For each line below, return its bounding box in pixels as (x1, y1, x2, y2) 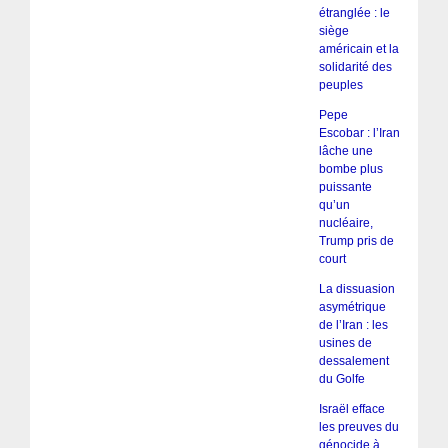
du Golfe (318, 372, 365, 387)
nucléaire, (318, 216, 373, 231)
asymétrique (318, 300, 386, 315)
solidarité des (318, 60, 392, 75)
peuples (318, 78, 363, 93)
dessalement (318, 354, 389, 369)
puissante (318, 180, 372, 195)
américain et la (318, 42, 399, 57)
